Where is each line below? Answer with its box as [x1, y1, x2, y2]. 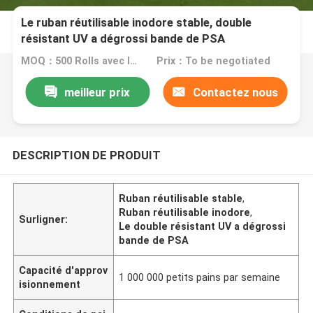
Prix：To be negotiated [156, 55, 270, 67]
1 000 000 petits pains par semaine [119, 271, 281, 283]
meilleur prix [64, 85, 131, 99]
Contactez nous [192, 85, 278, 99]
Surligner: [19, 213, 68, 225]
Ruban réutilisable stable [119, 192, 243, 204]
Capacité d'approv [19, 264, 108, 276]
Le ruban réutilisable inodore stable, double [21, 15, 252, 30]
